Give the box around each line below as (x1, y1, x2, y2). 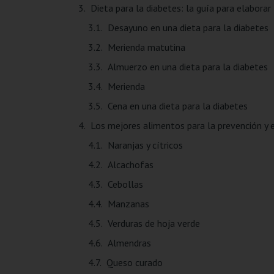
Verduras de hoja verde (107, 217, 200, 230)
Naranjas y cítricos (107, 139, 183, 152)
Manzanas (107, 198, 149, 210)
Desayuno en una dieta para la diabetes (107, 21, 268, 34)
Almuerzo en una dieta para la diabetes (107, 61, 268, 73)
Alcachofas (107, 158, 154, 171)
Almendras (107, 237, 151, 250)
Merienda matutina (107, 41, 185, 54)
